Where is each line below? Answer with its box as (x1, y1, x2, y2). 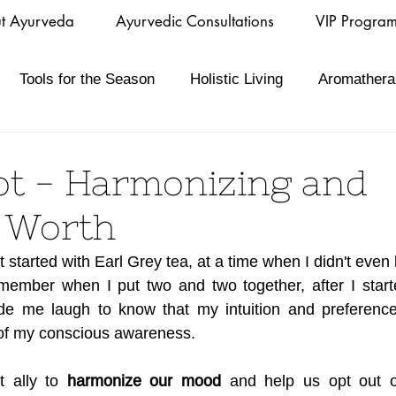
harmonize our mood (66, 371, 221, 390)
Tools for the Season (19, 70, 155, 88)
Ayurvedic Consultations (116, 11, 274, 31)
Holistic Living (190, 70, 283, 88)
